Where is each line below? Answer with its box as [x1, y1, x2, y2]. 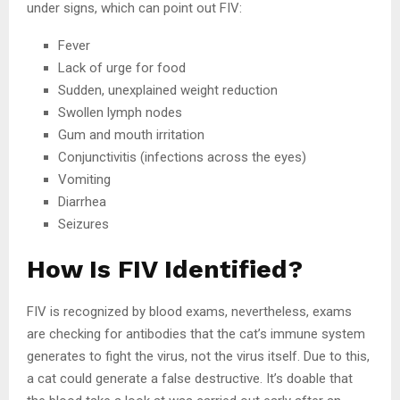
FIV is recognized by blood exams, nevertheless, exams [27, 303, 352, 320]
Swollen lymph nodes [58, 104, 182, 121]
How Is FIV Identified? [27, 254, 303, 284]
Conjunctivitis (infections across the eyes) [58, 148, 306, 165]
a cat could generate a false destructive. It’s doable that [27, 370, 353, 387]
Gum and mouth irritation [58, 126, 204, 143]
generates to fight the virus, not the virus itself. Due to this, [27, 347, 370, 364]
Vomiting [58, 171, 111, 187]
